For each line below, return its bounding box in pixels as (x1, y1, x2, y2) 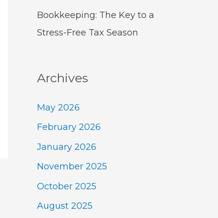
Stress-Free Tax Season (37, 27, 138, 38)
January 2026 (37, 141, 96, 152)
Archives (37, 71, 88, 86)
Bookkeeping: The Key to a (37, 10, 154, 21)
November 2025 (37, 161, 107, 172)
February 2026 (37, 122, 101, 133)
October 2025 (37, 181, 96, 192)
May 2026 (37, 102, 80, 113)
